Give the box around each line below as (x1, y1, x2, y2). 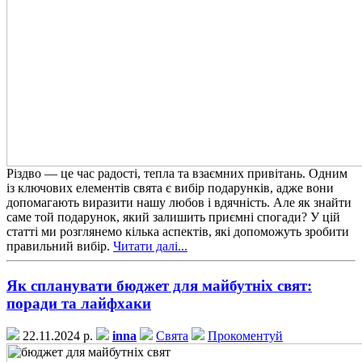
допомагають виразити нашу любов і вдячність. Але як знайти (6, 195, 351, 209)
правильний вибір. (6, 238, 113, 253)
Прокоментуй (208, 329, 283, 343)
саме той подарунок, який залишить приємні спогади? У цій (6, 209, 340, 224)
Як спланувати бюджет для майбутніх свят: (6, 276, 312, 294)
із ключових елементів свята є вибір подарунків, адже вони (6, 180, 334, 195)
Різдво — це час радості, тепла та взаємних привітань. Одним (6, 166, 347, 180)
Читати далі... (113, 238, 187, 253)
